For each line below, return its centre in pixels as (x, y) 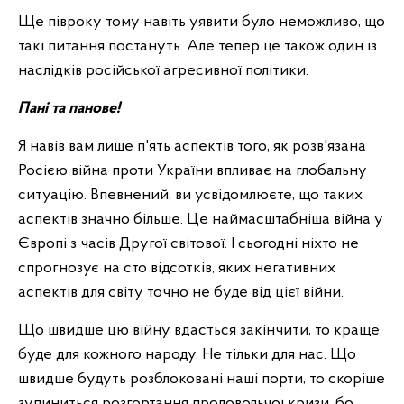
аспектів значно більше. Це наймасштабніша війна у (201, 220)
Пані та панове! (69, 109)
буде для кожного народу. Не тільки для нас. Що (187, 355)
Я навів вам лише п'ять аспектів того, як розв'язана (192, 147)
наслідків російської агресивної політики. (163, 71)
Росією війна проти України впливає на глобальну (193, 171)
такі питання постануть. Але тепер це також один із (197, 46)
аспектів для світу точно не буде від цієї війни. (181, 293)
